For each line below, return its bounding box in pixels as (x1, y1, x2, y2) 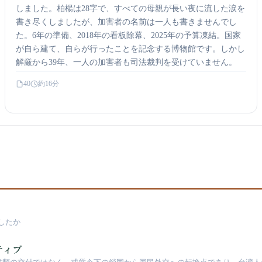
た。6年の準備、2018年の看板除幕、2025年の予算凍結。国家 (16, 30, 241, 40)
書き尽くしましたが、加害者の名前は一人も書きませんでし (16, 17, 237, 27)
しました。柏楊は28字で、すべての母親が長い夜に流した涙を (16, 4, 245, 13)
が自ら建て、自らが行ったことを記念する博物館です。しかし (16, 44, 245, 54)
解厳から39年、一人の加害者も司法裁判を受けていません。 (16, 57, 237, 67)
